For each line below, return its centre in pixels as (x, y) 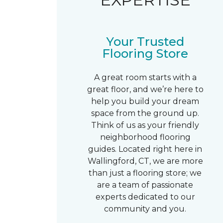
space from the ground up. (145, 113)
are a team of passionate (145, 185)
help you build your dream (145, 101)
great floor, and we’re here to (145, 89)
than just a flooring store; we (145, 173)
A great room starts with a (145, 77)
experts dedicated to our (145, 197)
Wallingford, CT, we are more (145, 161)
